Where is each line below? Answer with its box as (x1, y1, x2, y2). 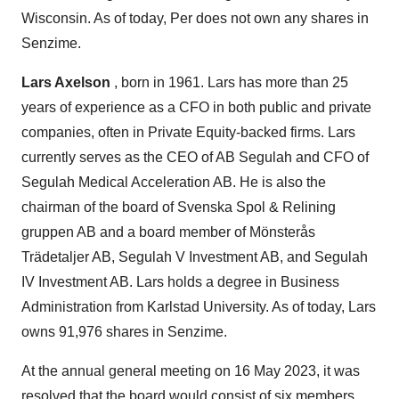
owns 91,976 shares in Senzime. (21, 324, 227, 339)
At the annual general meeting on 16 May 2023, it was (21, 363, 360, 379)
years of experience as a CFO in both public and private (21, 100, 371, 115)
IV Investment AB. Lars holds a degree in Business (21, 274, 339, 289)
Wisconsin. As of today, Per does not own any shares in (21, 11, 369, 26)
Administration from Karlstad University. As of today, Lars (21, 299, 376, 314)
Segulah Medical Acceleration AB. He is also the (21, 175, 326, 190)
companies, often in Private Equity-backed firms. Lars (21, 125, 355, 140)
